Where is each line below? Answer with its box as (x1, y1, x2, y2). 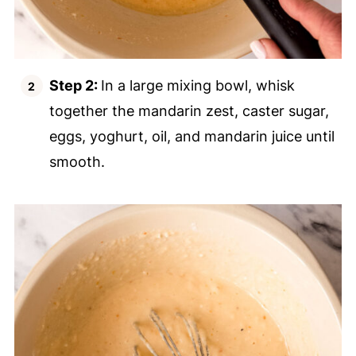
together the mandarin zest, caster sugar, (48, 103, 329, 120)
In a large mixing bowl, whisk (100, 77, 295, 95)
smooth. (48, 153, 105, 171)
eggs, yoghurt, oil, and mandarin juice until (48, 128, 335, 145)
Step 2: (48, 77, 101, 95)
